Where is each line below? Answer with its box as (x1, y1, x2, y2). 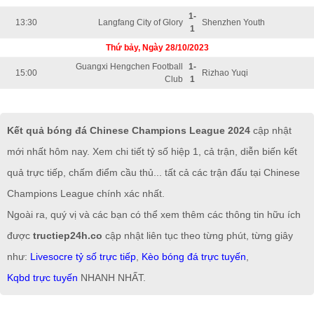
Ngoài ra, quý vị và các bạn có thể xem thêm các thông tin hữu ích (7, 209, 301, 220)
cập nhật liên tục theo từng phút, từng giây (102, 230, 293, 241)
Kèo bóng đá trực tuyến (142, 251, 246, 262)
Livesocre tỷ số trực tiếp (30, 251, 136, 262)
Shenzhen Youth (202, 18, 265, 27)
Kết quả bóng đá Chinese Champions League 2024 (7, 125, 253, 136)
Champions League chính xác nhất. (7, 188, 165, 199)
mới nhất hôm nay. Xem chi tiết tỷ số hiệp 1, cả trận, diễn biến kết (7, 146, 297, 157)
